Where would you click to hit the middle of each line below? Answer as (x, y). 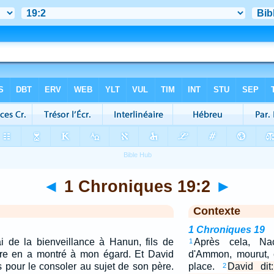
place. (205, 266)
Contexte (217, 211)
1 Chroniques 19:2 (137, 186)
